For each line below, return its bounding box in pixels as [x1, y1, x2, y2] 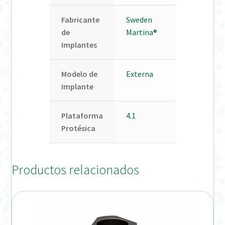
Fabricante [61, 14, 99, 25]
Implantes [61, 39, 97, 50]
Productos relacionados [12, 162, 140, 178]
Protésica [61, 123, 95, 133]
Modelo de [61, 68, 97, 79]
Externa [126, 68, 153, 79]
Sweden [126, 14, 152, 25]
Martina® [126, 27, 157, 37]
